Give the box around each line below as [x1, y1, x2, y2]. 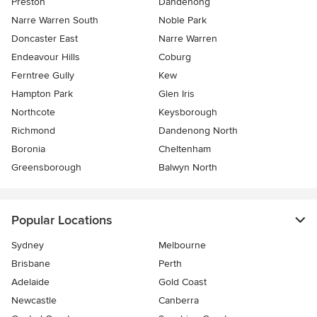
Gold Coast [158, 275, 207, 288]
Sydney [11, 238, 44, 251]
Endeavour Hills [11, 50, 80, 63]
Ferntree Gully [11, 69, 74, 81]
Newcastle [11, 294, 57, 306]
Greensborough [11, 161, 81, 173]
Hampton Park [11, 87, 73, 100]
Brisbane [11, 257, 50, 270]
